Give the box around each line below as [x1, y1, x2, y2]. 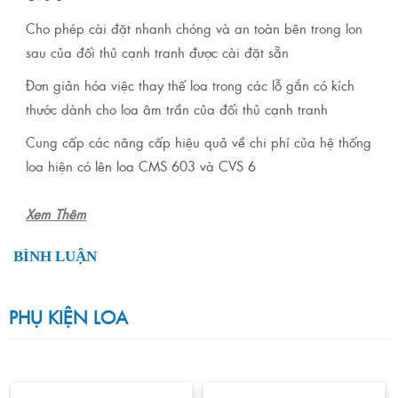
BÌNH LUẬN [13, 248, 97, 266]
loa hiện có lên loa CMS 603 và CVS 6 [26, 155, 256, 177]
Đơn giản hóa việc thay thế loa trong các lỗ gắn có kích [26, 75, 354, 96]
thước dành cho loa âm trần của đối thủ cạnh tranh [26, 99, 328, 120]
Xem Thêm [26, 203, 86, 225]
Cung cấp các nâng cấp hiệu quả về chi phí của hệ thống [26, 131, 371, 153]
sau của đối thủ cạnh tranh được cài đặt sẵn [26, 42, 289, 63]
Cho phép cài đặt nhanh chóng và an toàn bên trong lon [26, 18, 362, 39]
